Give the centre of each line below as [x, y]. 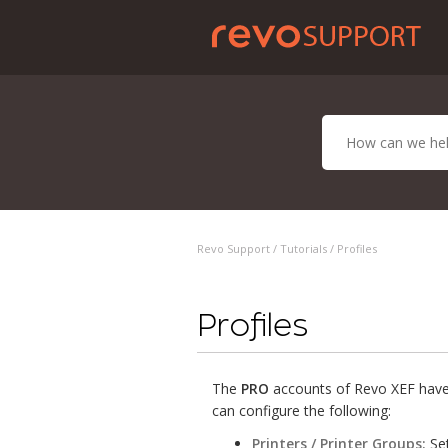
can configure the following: [301, 410]
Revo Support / [238, 248]
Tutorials [303, 248]
